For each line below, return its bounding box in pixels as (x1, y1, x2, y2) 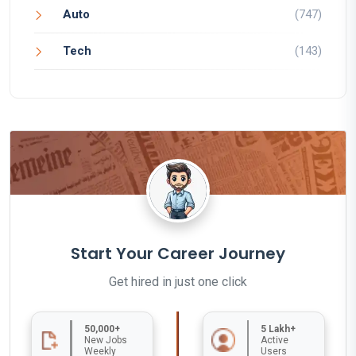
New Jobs (83, 334, 127, 346)
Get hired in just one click (109, 273, 247, 289)
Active (260, 334, 288, 346)
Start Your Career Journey (71, 242, 285, 265)
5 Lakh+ (260, 323, 296, 335)
